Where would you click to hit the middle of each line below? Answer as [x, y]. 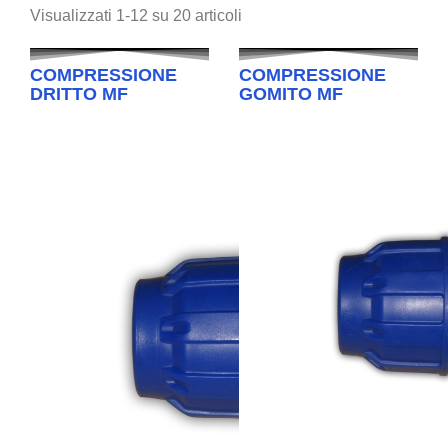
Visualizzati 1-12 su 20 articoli [136, 15]
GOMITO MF [291, 93]
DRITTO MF [79, 93]
